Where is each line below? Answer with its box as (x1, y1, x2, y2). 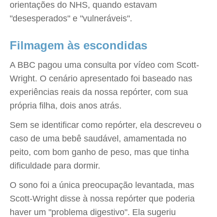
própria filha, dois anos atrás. (10, 101, 122, 110)
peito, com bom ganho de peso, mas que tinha (10, 147, 189, 157)
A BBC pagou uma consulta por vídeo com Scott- (10, 60, 199, 70)
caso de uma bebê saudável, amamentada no (10, 134, 186, 143)
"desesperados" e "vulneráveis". (10, 14, 132, 23)
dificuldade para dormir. (10, 161, 100, 170)
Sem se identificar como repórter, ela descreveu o (10, 120, 201, 130)
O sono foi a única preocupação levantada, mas (10, 180, 194, 190)
